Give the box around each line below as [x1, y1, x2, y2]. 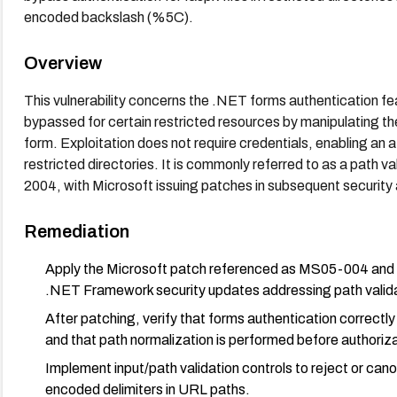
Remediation [23, 221, 129, 241]
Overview [23, 52, 102, 73]
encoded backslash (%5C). [23, 9, 193, 25]
